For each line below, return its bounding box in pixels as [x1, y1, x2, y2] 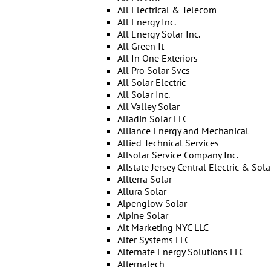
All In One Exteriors [117, 52, 198, 64]
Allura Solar [117, 185, 166, 197]
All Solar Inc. [117, 88, 170, 100]
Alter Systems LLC [117, 233, 190, 246]
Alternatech [117, 258, 165, 270]
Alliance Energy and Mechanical [117, 125, 249, 137]
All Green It [117, 40, 164, 52]
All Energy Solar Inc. [117, 28, 200, 40]
